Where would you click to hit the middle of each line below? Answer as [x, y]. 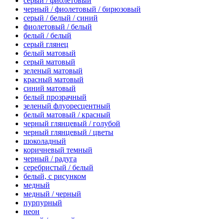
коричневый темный [58, 150]
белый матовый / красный [67, 115]
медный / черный [52, 194]
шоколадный [45, 141]
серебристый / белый [58, 168]
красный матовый [54, 80]
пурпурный [43, 203]
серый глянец [46, 44]
